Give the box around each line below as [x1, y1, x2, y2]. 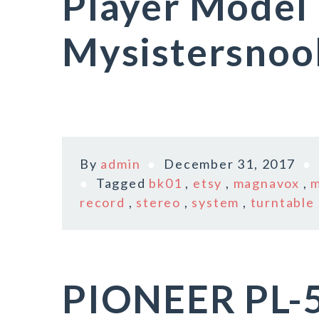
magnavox [233, 175, 300, 191]
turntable [250, 194, 315, 210]
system [192, 194, 240, 210]
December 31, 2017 [164, 156, 296, 172]
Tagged [95, 175, 150, 191]
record [80, 194, 125, 210]
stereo [136, 194, 182, 210]
